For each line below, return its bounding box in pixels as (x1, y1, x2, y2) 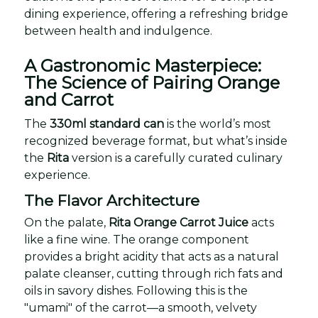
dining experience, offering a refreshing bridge (24, 7, 288, 21)
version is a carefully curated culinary (69, 151, 283, 165)
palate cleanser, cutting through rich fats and (24, 267, 283, 280)
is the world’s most (164, 117, 271, 131)
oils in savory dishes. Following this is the (24, 284, 248, 297)
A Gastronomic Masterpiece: (24, 55, 261, 76)
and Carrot (24, 89, 114, 110)
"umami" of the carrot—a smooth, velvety (24, 301, 257, 314)
